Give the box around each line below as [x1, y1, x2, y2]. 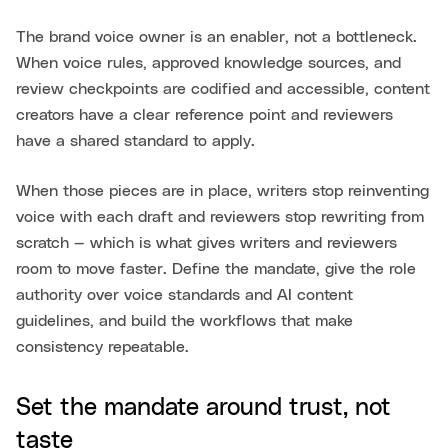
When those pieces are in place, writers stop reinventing [16, 183, 429, 200]
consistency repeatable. [16, 339, 189, 356]
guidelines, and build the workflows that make [16, 313, 353, 330]
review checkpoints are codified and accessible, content [16, 81, 430, 98]
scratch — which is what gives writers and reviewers [16, 235, 397, 252]
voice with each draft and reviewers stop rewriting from [16, 209, 424, 226]
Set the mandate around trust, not [16, 396, 391, 421]
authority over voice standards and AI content [16, 287, 353, 304]
